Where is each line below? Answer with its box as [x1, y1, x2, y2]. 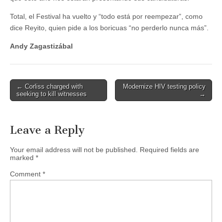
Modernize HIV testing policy [123, 83, 206, 90]
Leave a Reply [10, 123, 85, 137]
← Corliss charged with [16, 83, 83, 90]
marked [10, 154, 36, 162]
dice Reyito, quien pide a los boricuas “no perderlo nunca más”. [10, 24, 209, 32]
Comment [10, 170, 43, 178]
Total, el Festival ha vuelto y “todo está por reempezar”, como [10, 12, 203, 20]
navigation [9, 94, 55, 104]
